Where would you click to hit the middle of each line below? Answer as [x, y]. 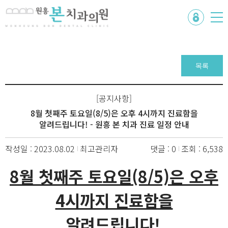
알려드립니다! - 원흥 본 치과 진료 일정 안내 [114, 124]
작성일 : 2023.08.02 [40, 149]
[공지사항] [114, 98]
